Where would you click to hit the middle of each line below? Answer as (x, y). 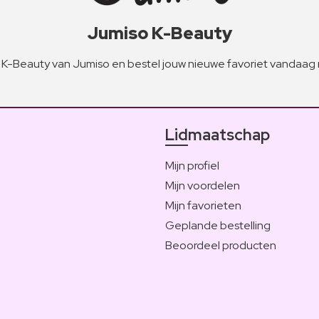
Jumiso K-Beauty (159, 33)
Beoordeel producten (221, 245)
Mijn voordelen (203, 185)
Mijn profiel (192, 165)
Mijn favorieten (203, 205)
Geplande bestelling (218, 225)
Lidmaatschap (218, 135)
